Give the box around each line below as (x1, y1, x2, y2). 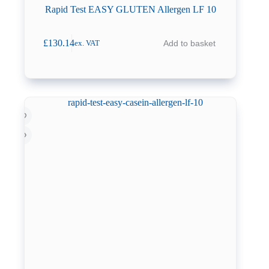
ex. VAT (74, 38, 100, 47)
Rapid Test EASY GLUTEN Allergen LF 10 (44, 4, 216, 14)
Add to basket (163, 38, 216, 49)
